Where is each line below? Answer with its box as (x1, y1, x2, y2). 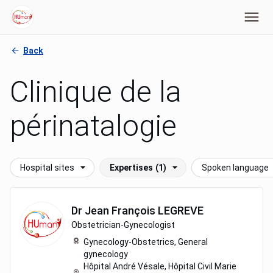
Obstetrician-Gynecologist (71, 220, 175, 230)
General (178, 237, 208, 247)
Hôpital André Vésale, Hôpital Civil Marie (83, 261, 236, 271)
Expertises (110, 163, 153, 172)
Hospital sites (20, 163, 74, 172)
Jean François (85, 204, 155, 217)
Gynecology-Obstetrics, (83, 237, 178, 247)
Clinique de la (10, 74, 182, 109)
